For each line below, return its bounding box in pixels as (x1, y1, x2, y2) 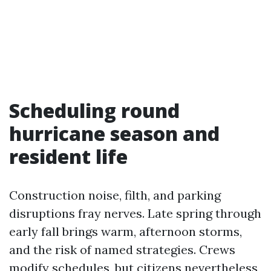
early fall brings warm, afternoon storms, (9, 224, 242, 239)
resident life (9, 143, 128, 169)
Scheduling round (9, 97, 180, 123)
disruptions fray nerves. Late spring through (9, 206, 261, 221)
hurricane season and (9, 120, 220, 146)
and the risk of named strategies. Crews (9, 242, 235, 257)
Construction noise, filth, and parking (9, 188, 221, 203)
